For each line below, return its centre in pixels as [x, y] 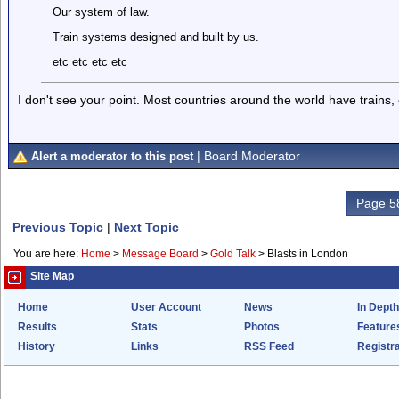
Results [37, 327]
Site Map [52, 276]
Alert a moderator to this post [112, 156]
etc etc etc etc [90, 62]
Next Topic [147, 227]
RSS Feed [269, 346]
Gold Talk [233, 254]
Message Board [160, 254]
